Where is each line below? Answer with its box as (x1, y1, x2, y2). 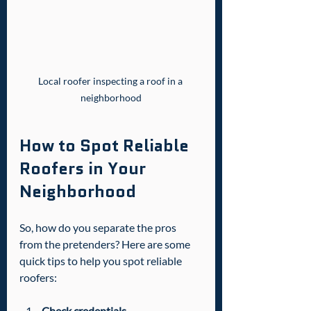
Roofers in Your (19, 155, 150, 180)
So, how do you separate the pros (19, 220, 178, 234)
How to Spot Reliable (19, 133, 193, 158)
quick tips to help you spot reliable (19, 253, 184, 267)
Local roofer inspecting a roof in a (37, 74, 185, 87)
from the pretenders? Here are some (19, 237, 192, 251)
